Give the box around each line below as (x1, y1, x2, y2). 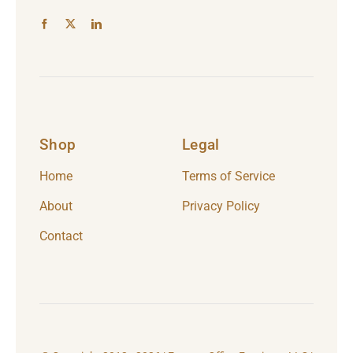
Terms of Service (181, 168, 275, 184)
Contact (39, 228, 83, 243)
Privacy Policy (181, 198, 260, 214)
